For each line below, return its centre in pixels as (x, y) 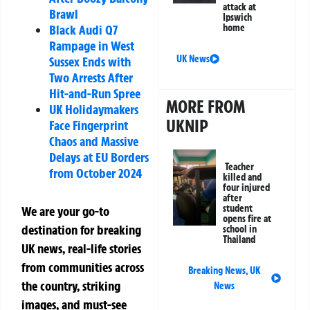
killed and (243, 177)
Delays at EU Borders (99, 157)
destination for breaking (81, 229)
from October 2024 (95, 173)
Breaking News (217, 271)
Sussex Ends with (90, 61)
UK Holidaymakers (94, 109)
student (238, 209)
